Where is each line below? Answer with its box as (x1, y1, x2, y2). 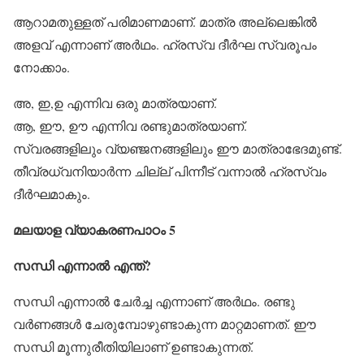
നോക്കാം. (13, 58, 70, 76)
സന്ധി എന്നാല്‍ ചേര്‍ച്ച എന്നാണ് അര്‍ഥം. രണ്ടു (13, 292, 295, 310)
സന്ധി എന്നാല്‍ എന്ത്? (13, 256, 151, 275)
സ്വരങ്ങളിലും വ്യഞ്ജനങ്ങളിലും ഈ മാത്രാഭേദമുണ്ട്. (13, 140, 342, 157)
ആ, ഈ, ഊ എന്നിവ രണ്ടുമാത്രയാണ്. (13, 117, 247, 134)
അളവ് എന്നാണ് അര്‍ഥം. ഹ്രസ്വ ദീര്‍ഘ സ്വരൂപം (13, 36, 317, 53)
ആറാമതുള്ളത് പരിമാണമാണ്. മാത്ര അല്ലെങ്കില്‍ (13, 13, 317, 30)
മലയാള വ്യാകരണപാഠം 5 (13, 220, 175, 239)
